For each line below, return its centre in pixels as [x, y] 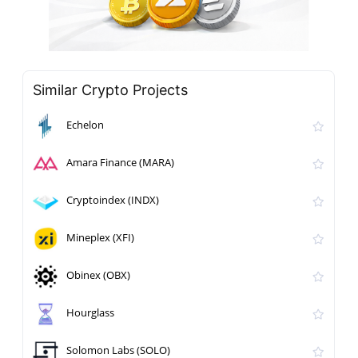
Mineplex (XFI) [101, 238]
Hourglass [91, 313]
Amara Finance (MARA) [121, 163]
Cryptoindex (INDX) [113, 200]
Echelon [86, 125]
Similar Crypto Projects [111, 90]
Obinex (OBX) [99, 275]
